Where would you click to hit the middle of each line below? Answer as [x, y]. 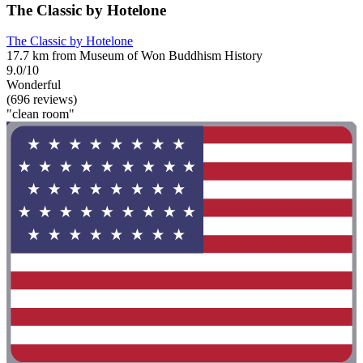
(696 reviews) [42, 100]
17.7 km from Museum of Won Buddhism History [135, 56]
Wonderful [34, 85]
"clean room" [41, 114]
